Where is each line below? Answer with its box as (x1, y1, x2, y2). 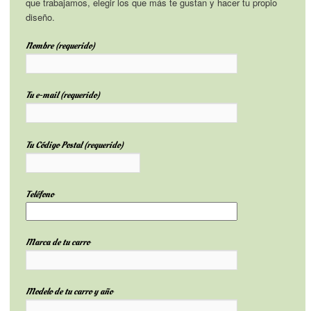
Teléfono (25, 187, 53, 201)
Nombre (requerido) (25, 40, 95, 53)
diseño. (25, 10, 55, 24)
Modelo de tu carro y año (25, 285, 112, 298)
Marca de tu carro (25, 235, 90, 249)
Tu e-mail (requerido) (25, 89, 100, 102)
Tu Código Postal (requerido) (25, 138, 124, 151)
